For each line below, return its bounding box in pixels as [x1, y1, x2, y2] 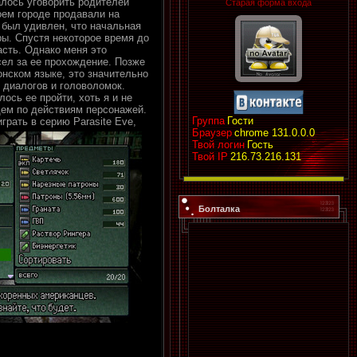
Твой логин [192, 139, 245, 151]
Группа [192, 115, 225, 127]
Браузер [192, 127, 232, 139]
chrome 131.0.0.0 [234, 127, 315, 139]
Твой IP [192, 151, 228, 163]
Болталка [198, 204, 240, 214]
